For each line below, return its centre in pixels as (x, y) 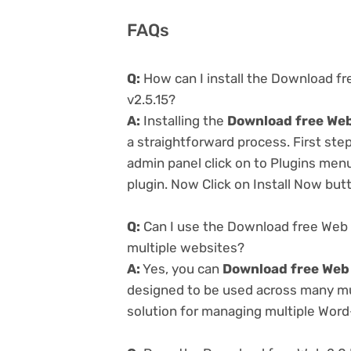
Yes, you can (181, 268)
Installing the (184, 120)
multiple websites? (186, 247)
